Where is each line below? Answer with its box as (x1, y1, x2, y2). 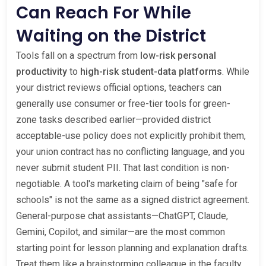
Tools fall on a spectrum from (16, 50, 140, 62)
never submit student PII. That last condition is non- (16, 162, 230, 174)
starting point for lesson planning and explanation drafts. (16, 242, 249, 254)
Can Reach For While (16, 1, 191, 25)
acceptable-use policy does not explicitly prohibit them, (16, 130, 246, 142)
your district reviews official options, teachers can (16, 82, 221, 94)
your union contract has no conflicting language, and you (16, 146, 245, 158)
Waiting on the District (16, 24, 206, 48)
